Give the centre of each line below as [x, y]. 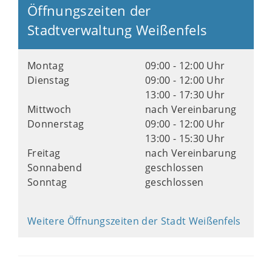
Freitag [44, 153]
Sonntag [47, 182]
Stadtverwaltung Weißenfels [117, 30]
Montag [46, 66]
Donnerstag [56, 124]
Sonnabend [55, 168]
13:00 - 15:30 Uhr [185, 138]
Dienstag [49, 80]
